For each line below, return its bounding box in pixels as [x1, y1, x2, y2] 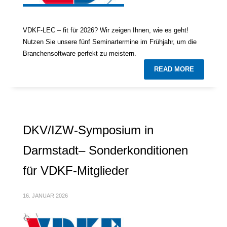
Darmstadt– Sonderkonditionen [23, 143, 188, 157]
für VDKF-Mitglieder [23, 163, 129, 177]
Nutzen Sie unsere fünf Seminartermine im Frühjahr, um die [23, 37, 197, 46]
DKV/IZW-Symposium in [23, 123, 154, 137]
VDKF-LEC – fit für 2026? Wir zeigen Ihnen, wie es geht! [23, 26, 188, 34]
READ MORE [154, 65, 194, 73]
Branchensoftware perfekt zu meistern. [23, 49, 136, 57]
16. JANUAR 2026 [23, 192, 68, 199]
